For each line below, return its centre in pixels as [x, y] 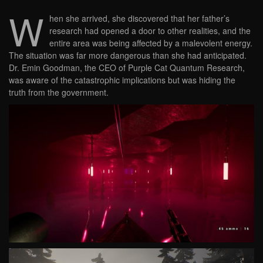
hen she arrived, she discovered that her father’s [139, 18]
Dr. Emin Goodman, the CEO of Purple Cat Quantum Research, [127, 68]
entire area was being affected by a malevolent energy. [151, 43]
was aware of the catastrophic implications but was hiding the [122, 80]
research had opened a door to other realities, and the [150, 31]
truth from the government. [59, 92]
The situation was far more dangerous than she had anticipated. [128, 55]
